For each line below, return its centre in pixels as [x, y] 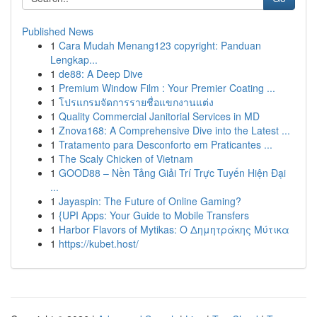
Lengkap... [74, 59]
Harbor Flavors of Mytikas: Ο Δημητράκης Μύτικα [174, 229]
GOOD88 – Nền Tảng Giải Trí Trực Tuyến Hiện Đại [172, 173]
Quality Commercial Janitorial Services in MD [159, 116]
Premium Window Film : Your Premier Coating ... [167, 88]
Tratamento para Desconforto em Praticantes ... [166, 144]
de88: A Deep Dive [101, 74]
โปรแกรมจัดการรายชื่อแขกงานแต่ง [136, 102]
